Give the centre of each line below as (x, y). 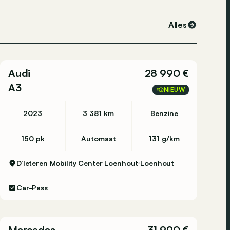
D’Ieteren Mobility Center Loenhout (78, 163)
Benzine (165, 113)
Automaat (98, 138)
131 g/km (165, 138)
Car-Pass (32, 188)
